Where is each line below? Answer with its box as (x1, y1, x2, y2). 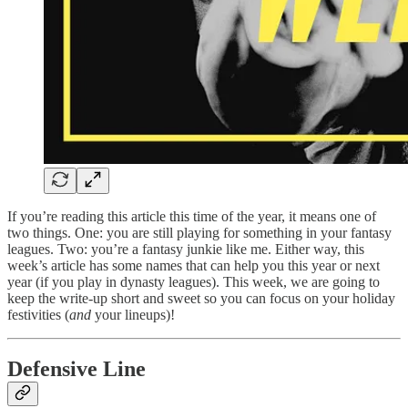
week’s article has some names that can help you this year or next (7, 257, 380, 273)
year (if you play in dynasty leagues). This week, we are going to (7, 273, 380, 290)
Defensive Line (7, 357, 151, 382)
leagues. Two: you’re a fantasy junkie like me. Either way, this (7, 240, 364, 257)
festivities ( (7, 306, 69, 322)
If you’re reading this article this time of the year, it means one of (7, 208, 376, 224)
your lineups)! (95, 306, 175, 322)
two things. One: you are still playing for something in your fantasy (7, 224, 392, 240)
